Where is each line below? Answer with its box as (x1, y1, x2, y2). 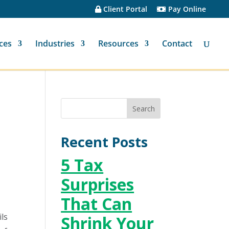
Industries (35, 38, 75, 49)
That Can (61, 193, 132, 215)
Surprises (61, 173, 134, 195)
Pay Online (166, 4, 206, 14)
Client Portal (101, 4, 147, 14)
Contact (162, 38, 192, 49)
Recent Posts (61, 132, 148, 151)
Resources (98, 38, 139, 49)
